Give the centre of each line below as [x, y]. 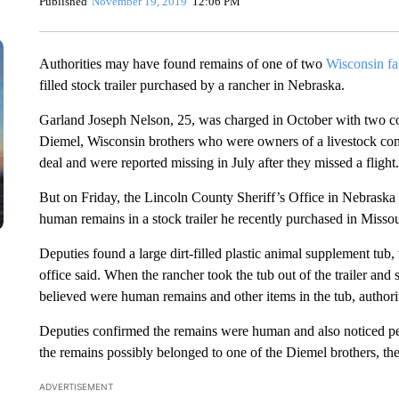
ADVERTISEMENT [76, 387]
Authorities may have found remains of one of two [182, 64]
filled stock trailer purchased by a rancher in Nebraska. [191, 85]
